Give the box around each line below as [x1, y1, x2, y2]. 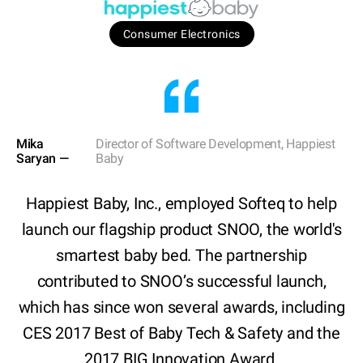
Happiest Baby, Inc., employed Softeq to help [25, 194, 338, 214]
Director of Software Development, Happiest [95, 136, 335, 152]
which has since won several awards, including [18, 297, 345, 318]
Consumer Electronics [122, 28, 241, 41]
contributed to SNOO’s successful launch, [36, 271, 327, 292]
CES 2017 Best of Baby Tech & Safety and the [23, 323, 340, 344]
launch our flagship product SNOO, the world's [21, 220, 342, 240]
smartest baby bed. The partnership [55, 246, 308, 266]
